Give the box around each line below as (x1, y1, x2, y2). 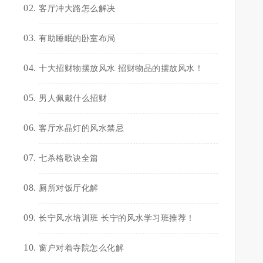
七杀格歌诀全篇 (39, 154, 99, 163)
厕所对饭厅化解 (39, 184, 99, 193)
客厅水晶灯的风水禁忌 (39, 124, 124, 133)
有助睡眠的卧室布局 (39, 34, 116, 43)
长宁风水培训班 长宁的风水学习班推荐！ (39, 214, 195, 222)
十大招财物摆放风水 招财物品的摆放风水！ (39, 64, 203, 73)
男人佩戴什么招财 (39, 94, 107, 103)
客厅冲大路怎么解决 (39, 4, 116, 13)
